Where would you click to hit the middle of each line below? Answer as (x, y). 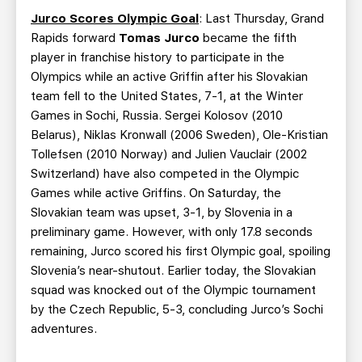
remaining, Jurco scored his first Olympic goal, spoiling (181, 251)
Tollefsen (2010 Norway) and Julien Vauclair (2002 (169, 154)
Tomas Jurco (159, 38)
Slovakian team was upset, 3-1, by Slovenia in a (162, 213)
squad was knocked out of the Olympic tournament (173, 290)
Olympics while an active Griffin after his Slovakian (169, 77)
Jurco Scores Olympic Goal (115, 19)
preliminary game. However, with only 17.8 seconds (172, 232)
